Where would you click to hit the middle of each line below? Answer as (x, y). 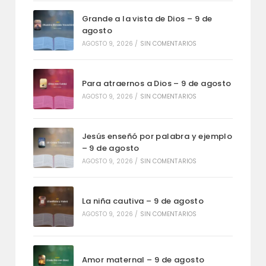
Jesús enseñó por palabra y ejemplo (157, 137)
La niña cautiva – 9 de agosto (143, 201)
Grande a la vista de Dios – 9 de (147, 19)
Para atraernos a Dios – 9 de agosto (156, 84)
